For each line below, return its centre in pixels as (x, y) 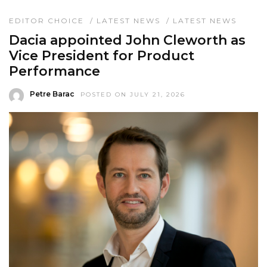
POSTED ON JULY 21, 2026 (133, 94)
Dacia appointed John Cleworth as (127, 40)
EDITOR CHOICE (46, 20)
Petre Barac (52, 94)
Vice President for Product (102, 55)
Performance (55, 71)
